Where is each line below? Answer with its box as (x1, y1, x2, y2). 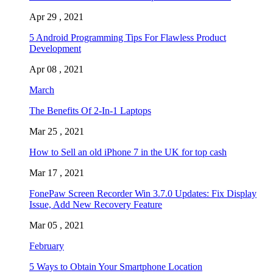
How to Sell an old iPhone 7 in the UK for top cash (29, 146, 227, 157)
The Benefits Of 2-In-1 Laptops (29, 105, 151, 116)
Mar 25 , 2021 (29, 126, 84, 136)
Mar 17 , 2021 (29, 167, 84, 178)
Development (29, 43, 81, 54)
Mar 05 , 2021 (29, 219, 84, 230)
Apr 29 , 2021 (29, 11, 83, 22)
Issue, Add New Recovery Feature (29, 199, 162, 210)
